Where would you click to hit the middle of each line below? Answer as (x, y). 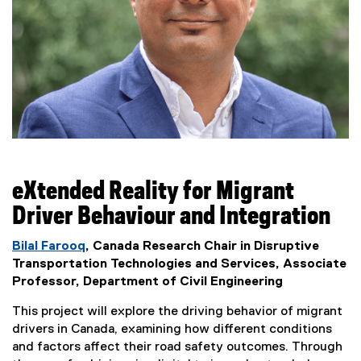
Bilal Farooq (49, 246)
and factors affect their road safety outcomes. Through (177, 347)
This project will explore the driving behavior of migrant (177, 311)
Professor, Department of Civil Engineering (147, 282)
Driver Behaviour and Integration (171, 217)
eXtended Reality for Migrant (153, 192)
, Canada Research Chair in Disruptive (202, 246)
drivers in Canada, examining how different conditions (172, 329)
